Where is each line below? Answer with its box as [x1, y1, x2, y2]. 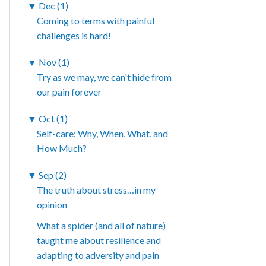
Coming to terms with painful [37, 15, 155, 27]
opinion [37, 199, 68, 211]
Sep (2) [39, 169, 67, 181]
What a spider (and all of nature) [37, 220, 166, 232]
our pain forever [37, 86, 102, 98]
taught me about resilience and [37, 235, 161, 246]
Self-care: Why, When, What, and [37, 128, 169, 140]
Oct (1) [39, 113, 68, 125]
